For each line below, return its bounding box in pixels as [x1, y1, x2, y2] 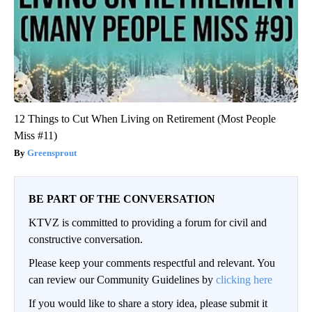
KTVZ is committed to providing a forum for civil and [29, 217, 267, 229]
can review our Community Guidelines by [29, 274, 216, 286]
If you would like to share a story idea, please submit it [29, 297, 267, 310]
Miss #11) [14, 130, 57, 142]
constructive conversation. [29, 233, 143, 246]
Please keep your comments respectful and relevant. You [29, 257, 275, 270]
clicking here [216, 274, 272, 286]
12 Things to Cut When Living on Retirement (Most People [14, 113, 276, 125]
